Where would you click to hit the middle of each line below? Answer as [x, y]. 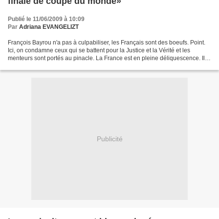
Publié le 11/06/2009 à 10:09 [46, 19]
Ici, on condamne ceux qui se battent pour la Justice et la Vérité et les [99, 50]
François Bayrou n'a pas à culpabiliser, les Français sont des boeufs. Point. [107, 43]
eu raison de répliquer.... [40, 66]
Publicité [109, 139]
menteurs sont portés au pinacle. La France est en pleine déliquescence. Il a [109, 58]
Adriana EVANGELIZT [49, 27]
